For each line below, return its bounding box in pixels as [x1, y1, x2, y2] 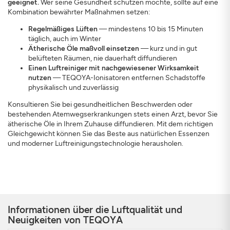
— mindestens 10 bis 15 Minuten [98, 25, 203, 33]
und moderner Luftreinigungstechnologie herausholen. [8, 139, 183, 148]
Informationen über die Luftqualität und [8, 204, 182, 216]
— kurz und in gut [139, 44, 197, 53]
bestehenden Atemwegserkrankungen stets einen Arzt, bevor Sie [8, 110, 218, 119]
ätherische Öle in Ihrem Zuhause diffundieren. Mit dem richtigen [8, 120, 213, 128]
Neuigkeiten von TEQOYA [8, 214, 123, 226]
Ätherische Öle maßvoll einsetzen [28, 44, 139, 53]
